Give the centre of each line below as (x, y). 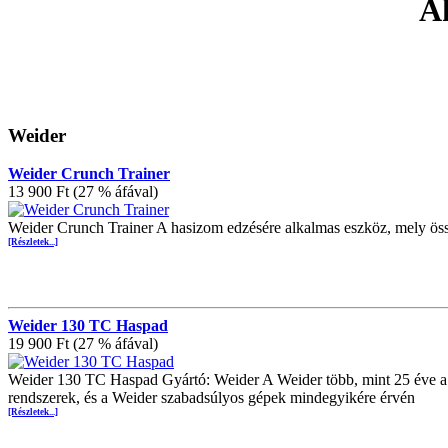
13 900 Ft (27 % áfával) (83, 192)
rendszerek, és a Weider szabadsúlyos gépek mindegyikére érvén (211, 398)
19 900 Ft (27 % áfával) (83, 344)
